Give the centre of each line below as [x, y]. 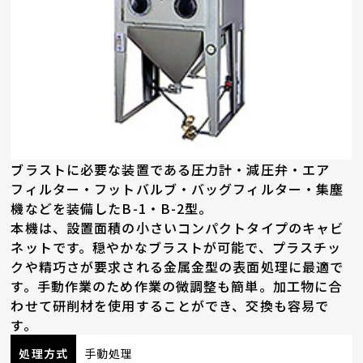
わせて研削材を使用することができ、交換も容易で [170, 305]
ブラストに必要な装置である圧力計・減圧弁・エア [171, 169]
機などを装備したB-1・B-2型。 [112, 208]
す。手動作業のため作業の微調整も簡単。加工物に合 [177, 286]
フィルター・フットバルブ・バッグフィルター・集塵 [177, 188]
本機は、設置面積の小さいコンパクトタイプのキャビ [177, 227]
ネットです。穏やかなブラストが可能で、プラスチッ [176, 247]
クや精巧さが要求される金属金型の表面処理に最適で [177, 266]
